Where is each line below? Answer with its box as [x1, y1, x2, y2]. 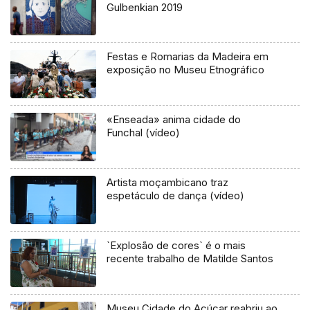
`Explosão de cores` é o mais [107, 239, 246, 253]
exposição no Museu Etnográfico [107, 63, 265, 77]
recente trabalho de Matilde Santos [107, 252, 274, 266]
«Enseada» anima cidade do [107, 113, 241, 127]
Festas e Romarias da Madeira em [107, 50, 269, 64]
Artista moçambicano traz [107, 176, 229, 190]
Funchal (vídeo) [107, 126, 181, 140]
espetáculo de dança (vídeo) [107, 189, 245, 203]
